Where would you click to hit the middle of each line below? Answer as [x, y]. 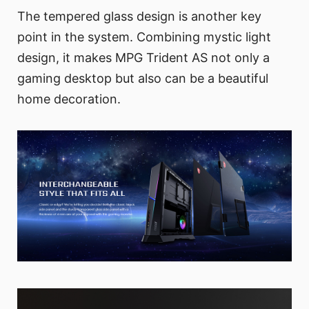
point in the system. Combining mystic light [144, 37]
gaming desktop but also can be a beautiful [143, 78]
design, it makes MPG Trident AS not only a [143, 57]
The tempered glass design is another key [139, 16]
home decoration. [69, 99]
